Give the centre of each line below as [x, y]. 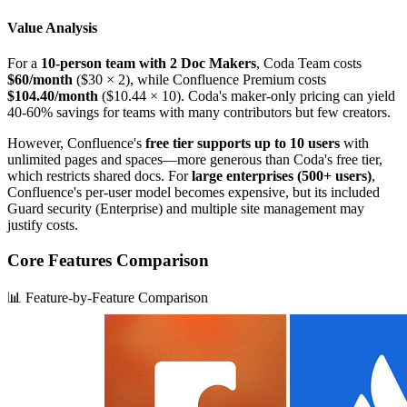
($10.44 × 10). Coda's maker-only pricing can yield [247, 96]
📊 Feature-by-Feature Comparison [108, 298]
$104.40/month [53, 96]
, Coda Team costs [309, 63]
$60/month [40, 79]
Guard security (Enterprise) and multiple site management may [186, 208]
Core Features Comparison [108, 260]
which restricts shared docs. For [99, 176]
